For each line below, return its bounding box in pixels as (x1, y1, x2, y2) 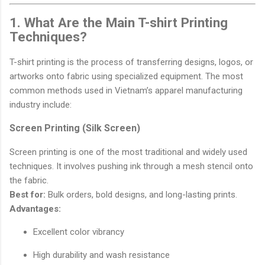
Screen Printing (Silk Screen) (9, 122, 140, 134)
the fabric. (9, 174, 49, 186)
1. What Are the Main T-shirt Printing (9, 15, 228, 31)
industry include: (9, 99, 72, 110)
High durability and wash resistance (33, 249, 170, 260)
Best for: (9, 189, 46, 200)
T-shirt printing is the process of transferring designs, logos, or (9, 56, 253, 67)
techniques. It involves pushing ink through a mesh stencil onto (9, 160, 253, 172)
